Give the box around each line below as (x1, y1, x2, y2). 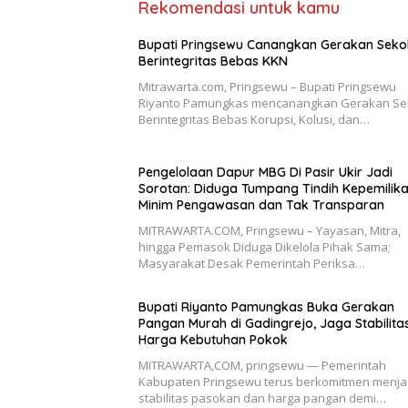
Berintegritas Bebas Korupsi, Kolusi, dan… (138, 111, 370, 128)
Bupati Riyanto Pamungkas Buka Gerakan (138, 299, 394, 316)
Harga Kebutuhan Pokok (138, 331, 288, 349)
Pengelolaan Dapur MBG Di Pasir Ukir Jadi (138, 164, 393, 181)
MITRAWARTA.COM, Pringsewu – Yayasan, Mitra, (138, 222, 401, 240)
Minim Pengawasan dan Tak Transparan (138, 197, 384, 214)
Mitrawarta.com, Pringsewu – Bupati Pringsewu (138, 78, 396, 96)
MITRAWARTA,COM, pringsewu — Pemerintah (138, 357, 386, 374)
